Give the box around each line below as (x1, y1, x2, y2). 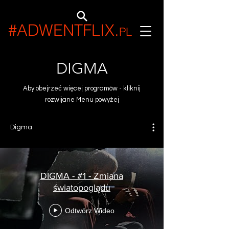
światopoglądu (53, 182, 110, 193)
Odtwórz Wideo (65, 206, 114, 215)
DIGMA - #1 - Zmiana (40, 171, 123, 181)
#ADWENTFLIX (8, 20, 114, 40)
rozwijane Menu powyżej (44, 96, 119, 103)
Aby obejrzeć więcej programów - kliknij (23, 85, 141, 92)
